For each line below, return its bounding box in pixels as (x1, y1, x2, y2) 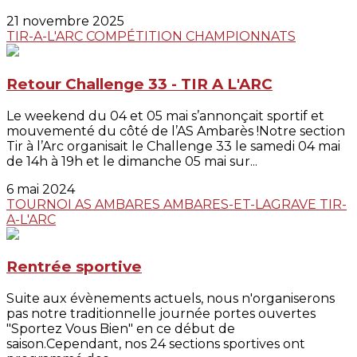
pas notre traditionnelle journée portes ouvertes (6, 306, 316, 322)
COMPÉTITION (86, 29, 186, 45)
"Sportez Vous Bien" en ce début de (6, 321, 235, 337)
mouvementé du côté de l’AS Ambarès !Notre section (6, 123, 345, 139)
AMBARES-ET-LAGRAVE (163, 196, 320, 212)
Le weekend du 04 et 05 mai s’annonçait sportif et (6, 108, 324, 124)
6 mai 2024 (6, 181, 75, 197)
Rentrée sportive (6, 257, 142, 277)
